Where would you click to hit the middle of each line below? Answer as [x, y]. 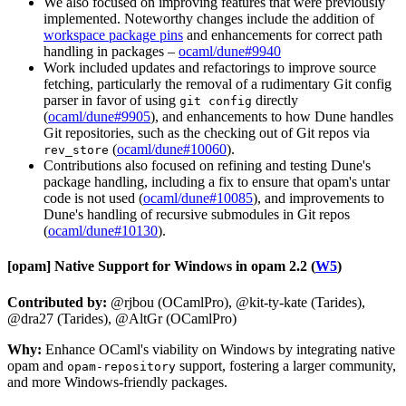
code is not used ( [93, 198]
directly [275, 101]
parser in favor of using [111, 101]
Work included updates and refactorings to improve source [210, 68]
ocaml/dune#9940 [230, 52]
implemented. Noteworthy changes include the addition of [209, 19]
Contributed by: [57, 302]
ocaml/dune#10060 [172, 150]
